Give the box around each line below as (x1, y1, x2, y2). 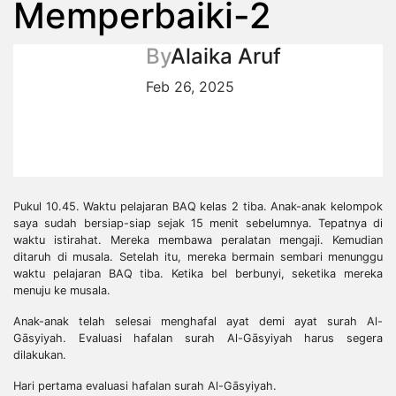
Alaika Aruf (171, 42, 281, 69)
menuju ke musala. (13, 283, 110, 297)
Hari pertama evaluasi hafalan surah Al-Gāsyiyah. (13, 378, 277, 392)
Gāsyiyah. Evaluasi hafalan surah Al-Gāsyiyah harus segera (13, 331, 383, 345)
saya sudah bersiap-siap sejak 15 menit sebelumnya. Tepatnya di (13, 216, 383, 230)
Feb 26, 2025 (146, 77, 234, 95)
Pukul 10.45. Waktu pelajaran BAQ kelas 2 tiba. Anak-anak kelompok (13, 199, 383, 213)
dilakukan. (13, 347, 66, 362)
